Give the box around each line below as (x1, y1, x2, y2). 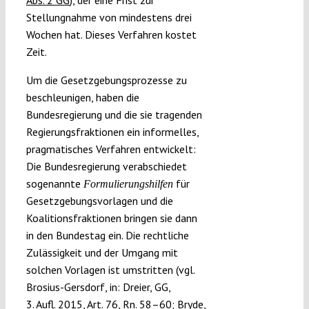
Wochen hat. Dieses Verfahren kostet (26, 28, 197, 42)
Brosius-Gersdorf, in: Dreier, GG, (26, 280, 170, 295)
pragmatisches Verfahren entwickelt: (26, 142, 196, 157)
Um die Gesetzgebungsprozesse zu (26, 73, 187, 88)
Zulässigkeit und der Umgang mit (26, 246, 178, 260)
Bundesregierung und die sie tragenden (26, 108, 202, 122)
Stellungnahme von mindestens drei (26, 10, 192, 25)
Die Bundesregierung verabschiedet (26, 159, 187, 174)
